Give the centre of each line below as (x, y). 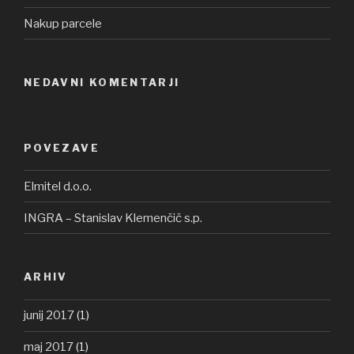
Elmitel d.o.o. (58, 186)
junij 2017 (49, 316)
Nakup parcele (63, 23)
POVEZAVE (62, 147)
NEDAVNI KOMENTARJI (102, 83)
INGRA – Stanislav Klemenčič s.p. (113, 218)
